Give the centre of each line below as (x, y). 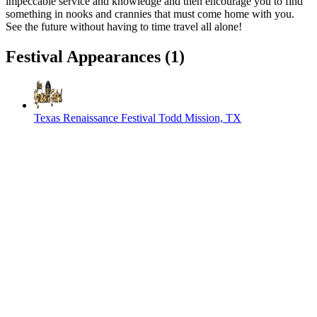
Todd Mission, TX (200, 117)
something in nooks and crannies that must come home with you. (150, 13)
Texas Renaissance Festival (95, 117)
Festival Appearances (85, 56)
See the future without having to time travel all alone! (124, 26)
